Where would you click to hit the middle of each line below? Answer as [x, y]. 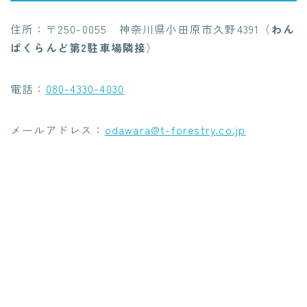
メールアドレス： [58, 130]
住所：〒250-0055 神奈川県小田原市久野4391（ [141, 29]
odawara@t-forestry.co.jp [175, 130]
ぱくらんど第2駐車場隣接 [78, 48]
